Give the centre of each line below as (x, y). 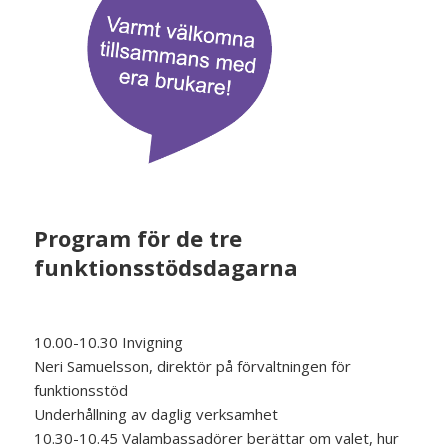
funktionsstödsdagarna (166, 267)
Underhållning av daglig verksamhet (156, 414)
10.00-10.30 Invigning (109, 342)
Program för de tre (138, 238)
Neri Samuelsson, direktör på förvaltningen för (193, 366)
